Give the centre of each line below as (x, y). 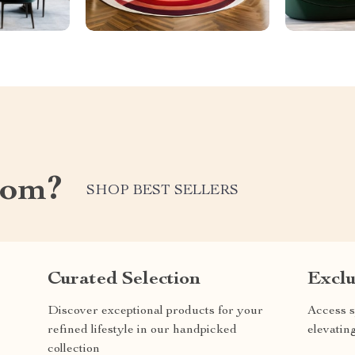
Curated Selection (124, 279)
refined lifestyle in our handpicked (142, 330)
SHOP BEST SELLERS (162, 191)
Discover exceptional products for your (155, 311)
